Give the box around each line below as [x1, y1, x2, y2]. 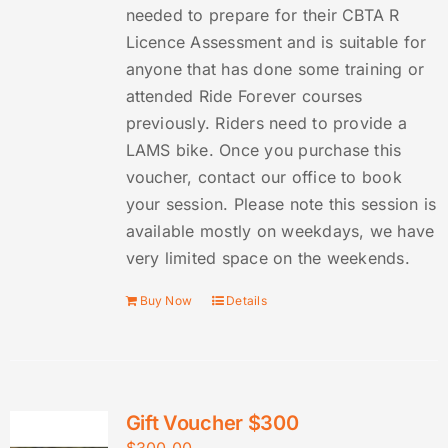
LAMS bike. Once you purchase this [125, 140, 402, 161]
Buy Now [139, 293, 193, 309]
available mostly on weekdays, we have [125, 221, 435, 242]
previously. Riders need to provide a [125, 113, 408, 134]
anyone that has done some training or [125, 59, 425, 80]
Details [226, 293, 267, 309]
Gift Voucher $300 [125, 411, 299, 436]
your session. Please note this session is [125, 194, 437, 215]
